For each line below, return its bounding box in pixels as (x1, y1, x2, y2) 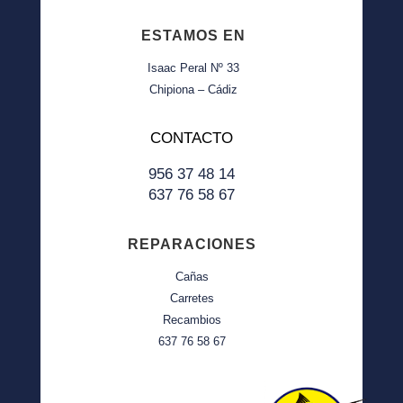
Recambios (163, 313, 222, 327)
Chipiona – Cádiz (149, 83, 238, 97)
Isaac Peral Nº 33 (148, 61, 240, 76)
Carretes (170, 291, 215, 306)
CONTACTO (150, 130, 234, 148)
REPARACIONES (128, 237, 257, 253)
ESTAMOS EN (141, 28, 246, 44)
